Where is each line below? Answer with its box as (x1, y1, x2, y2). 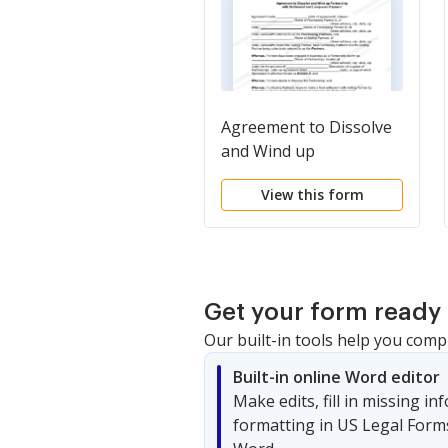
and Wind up (221, 140, 315, 162)
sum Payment (221, 212, 323, 234)
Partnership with (221, 164, 347, 186)
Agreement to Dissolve (221, 116, 392, 138)
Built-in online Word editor (233, 366, 440, 388)
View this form (260, 185, 364, 204)
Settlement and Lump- (221, 188, 388, 210)
